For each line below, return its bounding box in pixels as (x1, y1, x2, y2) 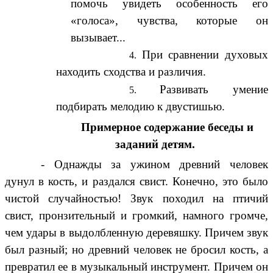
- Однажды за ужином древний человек (41, 157, 268, 171)
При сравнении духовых (141, 48, 269, 62)
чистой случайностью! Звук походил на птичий (5, 191, 268, 205)
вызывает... (70, 31, 126, 44)
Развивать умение (160, 82, 269, 96)
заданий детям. (115, 137, 195, 151)
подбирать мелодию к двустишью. (55, 99, 225, 113)
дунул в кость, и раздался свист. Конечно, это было (5, 174, 268, 188)
